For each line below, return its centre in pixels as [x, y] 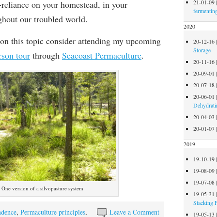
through [46, 55]
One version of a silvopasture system [42, 188]
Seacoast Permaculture [101, 55]
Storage [202, 50]
